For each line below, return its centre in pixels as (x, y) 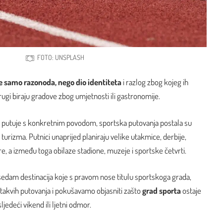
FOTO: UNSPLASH (61, 57)
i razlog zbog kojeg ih (155, 82)
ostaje (191, 191)
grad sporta (162, 191)
